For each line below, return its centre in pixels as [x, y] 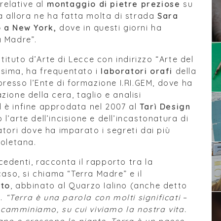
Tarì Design [165, 107]
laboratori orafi [137, 71]
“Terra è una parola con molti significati [93, 197]
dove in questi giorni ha [109, 28]
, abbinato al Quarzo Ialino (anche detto [99, 185]
